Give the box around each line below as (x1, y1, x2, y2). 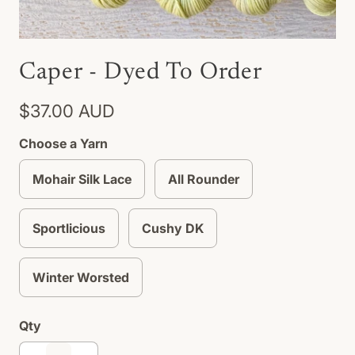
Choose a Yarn (19, 136, 108, 151)
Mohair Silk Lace (32, 171, 132, 187)
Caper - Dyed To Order (19, 61, 262, 85)
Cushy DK (142, 220, 204, 236)
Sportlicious (32, 220, 105, 236)
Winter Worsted (32, 269, 129, 285)
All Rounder (168, 171, 239, 187)
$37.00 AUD (19, 101, 115, 121)
